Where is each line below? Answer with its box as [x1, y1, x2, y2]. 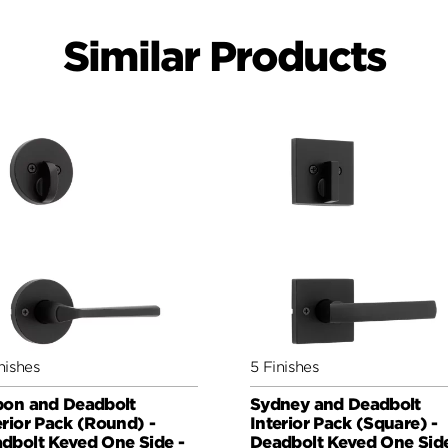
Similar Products [62, 33, 386, 82]
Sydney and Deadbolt [250, 394, 421, 414]
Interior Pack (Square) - [250, 413, 438, 433]
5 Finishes [250, 357, 320, 375]
